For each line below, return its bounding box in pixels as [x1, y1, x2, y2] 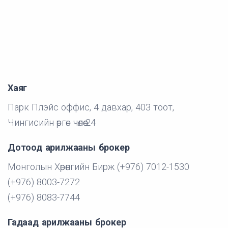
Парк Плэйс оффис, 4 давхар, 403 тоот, [8, 102, 174, 113]
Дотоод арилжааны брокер [8, 142, 130, 153]
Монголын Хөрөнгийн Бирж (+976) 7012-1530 [8, 161, 189, 173]
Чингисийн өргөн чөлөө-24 [8, 117, 96, 128]
